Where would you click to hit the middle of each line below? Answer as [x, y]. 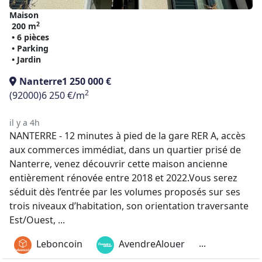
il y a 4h [25, 123]
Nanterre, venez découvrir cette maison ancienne [118, 164]
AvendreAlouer [152, 244]
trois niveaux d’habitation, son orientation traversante [129, 206]
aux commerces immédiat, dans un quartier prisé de [125, 150]
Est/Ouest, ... [37, 220]
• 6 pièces [30, 37]
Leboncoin [59, 244]
